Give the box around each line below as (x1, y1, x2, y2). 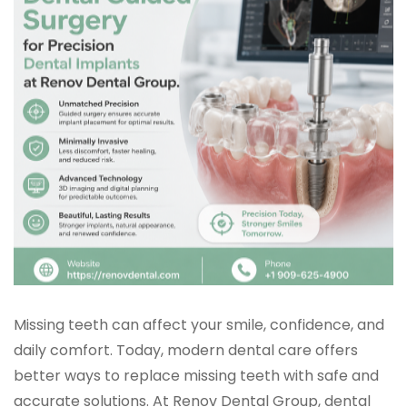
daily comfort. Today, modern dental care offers (14, 340, 358, 362)
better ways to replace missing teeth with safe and (14, 365, 379, 387)
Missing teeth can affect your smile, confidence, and (14, 314, 384, 336)
